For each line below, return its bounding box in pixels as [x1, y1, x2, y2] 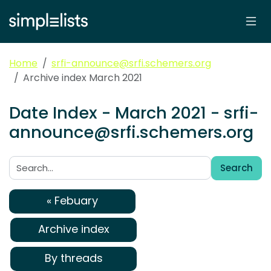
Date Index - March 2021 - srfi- [9, 101, 258, 125]
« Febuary [47, 192, 98, 208]
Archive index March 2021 [23, 71, 142, 85]
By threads [44, 250, 103, 266]
